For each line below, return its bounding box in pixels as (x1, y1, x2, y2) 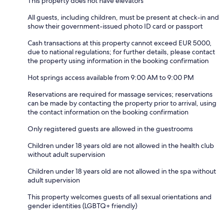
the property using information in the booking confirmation (28, 56, 209, 66)
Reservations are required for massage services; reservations (28, 90, 213, 99)
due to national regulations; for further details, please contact (28, 47, 215, 57)
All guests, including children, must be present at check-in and (28, 13, 219, 22)
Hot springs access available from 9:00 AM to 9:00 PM (28, 73, 194, 82)
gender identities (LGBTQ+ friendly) (28, 201, 137, 211)
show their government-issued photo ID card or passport (28, 22, 203, 31)
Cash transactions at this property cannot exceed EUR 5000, (28, 38, 212, 48)
